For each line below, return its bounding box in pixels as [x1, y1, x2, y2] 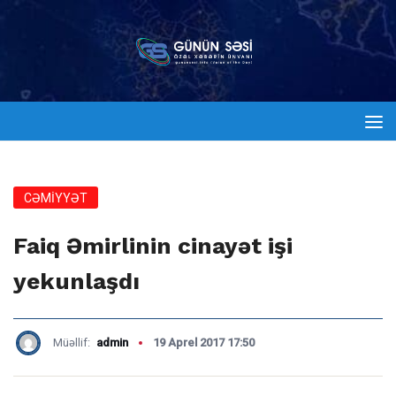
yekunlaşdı [13, 268, 140, 294]
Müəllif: [53, 336, 93, 349]
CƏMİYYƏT [24, 191, 88, 205]
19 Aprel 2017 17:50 [153, 336, 255, 349]
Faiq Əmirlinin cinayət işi [13, 232, 293, 259]
